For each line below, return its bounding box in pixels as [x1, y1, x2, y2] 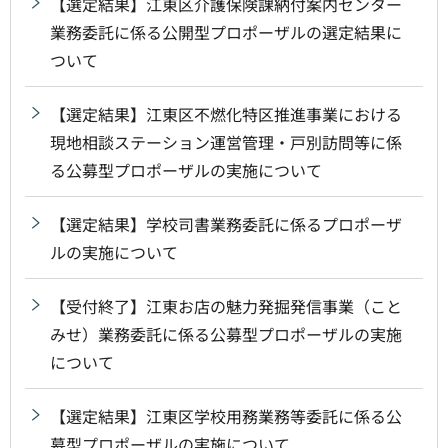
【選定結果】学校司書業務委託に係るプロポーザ [50, 211, 402, 236]
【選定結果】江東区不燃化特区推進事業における [50, 101, 402, 126]
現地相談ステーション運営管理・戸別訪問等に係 [50, 129, 402, 154]
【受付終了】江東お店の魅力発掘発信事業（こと [50, 293, 402, 318]
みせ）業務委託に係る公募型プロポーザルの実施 [50, 321, 402, 346]
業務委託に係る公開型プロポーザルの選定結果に [50, 19, 402, 44]
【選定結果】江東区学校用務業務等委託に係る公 [50, 403, 402, 428]
